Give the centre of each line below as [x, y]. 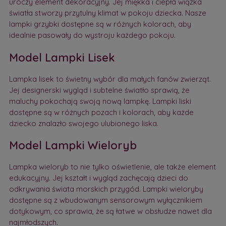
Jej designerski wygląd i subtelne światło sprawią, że [99, 90]
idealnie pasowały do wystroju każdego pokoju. [92, 35]
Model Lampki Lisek [62, 57]
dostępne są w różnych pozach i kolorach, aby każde [101, 112]
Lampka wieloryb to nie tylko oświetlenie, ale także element [112, 167]
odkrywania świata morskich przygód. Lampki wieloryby [106, 189]
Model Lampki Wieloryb [73, 146]
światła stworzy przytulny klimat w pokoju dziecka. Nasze [107, 13]
